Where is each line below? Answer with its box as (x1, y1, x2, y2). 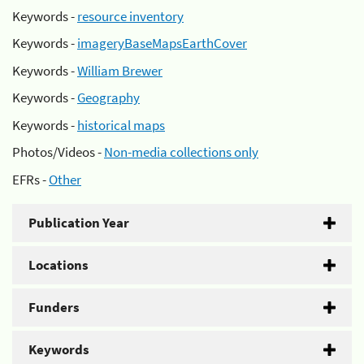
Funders (28, 297, 80, 316)
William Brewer (77, 61, 162, 80)
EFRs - (12, 170, 49, 188)
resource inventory (77, 6, 184, 25)
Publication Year (28, 213, 129, 232)
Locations (28, 255, 89, 274)
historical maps (77, 115, 165, 134)
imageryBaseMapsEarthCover (77, 34, 247, 52)
